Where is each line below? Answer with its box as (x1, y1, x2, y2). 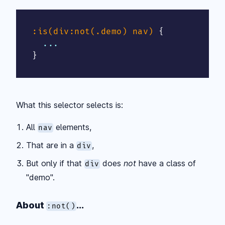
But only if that (26, 158, 84, 168)
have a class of (136, 158, 196, 168)
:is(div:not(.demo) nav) (32, 26, 154, 37)
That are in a (26, 140, 76, 150)
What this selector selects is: (16, 99, 123, 110)
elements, (53, 122, 92, 132)
